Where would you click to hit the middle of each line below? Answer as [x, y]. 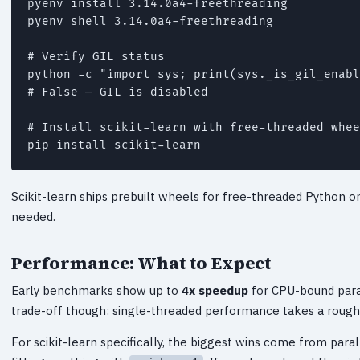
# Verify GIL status [96, 56]
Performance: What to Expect [141, 262]
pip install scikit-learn [114, 145]
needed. [33, 216]
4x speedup [215, 290]
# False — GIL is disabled [118, 92]
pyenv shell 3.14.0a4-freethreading [150, 21]
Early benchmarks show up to [96, 290]
